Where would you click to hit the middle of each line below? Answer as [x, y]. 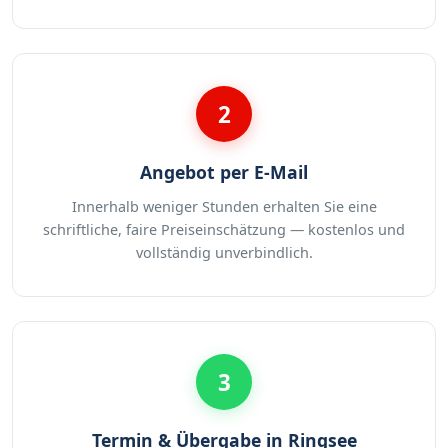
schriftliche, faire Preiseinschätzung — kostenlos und [224, 230]
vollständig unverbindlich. [224, 253]
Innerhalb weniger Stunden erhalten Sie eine [224, 207]
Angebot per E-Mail [224, 172]
